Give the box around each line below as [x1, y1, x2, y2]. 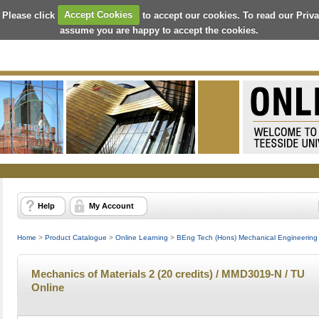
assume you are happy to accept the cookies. [60, 24, 259, 36]
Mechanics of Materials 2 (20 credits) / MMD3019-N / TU [31, 268, 305, 280]
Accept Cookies [64, 9, 133, 20]
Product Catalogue [45, 234, 107, 241]
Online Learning [115, 234, 168, 241]
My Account [89, 202, 134, 210]
